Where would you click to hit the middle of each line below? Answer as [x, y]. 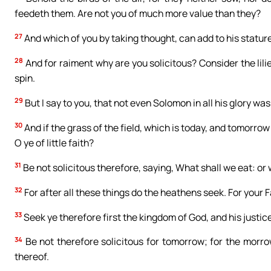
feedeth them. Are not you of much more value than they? [138, 14]
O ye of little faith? [54, 142]
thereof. [32, 257]
